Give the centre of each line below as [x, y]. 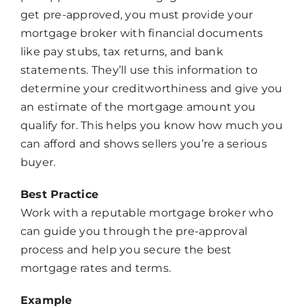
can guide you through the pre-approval [134, 232]
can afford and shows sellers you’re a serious [143, 144]
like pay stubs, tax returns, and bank [122, 52]
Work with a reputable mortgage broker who [147, 213]
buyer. [38, 163]
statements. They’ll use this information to [139, 70]
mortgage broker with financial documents [142, 33]
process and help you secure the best [126, 250]
